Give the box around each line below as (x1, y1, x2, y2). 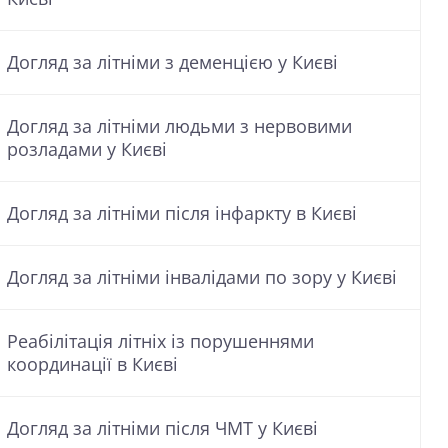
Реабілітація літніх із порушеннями (7, 329, 314, 353)
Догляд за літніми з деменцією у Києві (7, 50, 338, 74)
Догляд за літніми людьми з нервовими (7, 114, 352, 138)
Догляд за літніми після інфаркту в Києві (7, 201, 357, 225)
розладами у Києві (7, 137, 167, 161)
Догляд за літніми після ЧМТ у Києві (7, 416, 318, 440)
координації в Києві (7, 352, 178, 376)
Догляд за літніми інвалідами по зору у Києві (7, 265, 397, 289)
